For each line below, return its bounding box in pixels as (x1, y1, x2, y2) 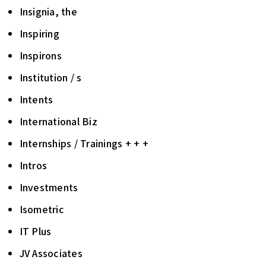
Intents (19, 93, 53, 106)
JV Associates (19, 246, 83, 260)
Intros (19, 159, 47, 172)
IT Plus (19, 224, 52, 238)
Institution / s (19, 71, 82, 84)
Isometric (19, 202, 64, 216)
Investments (19, 180, 78, 194)
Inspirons (19, 49, 62, 62)
